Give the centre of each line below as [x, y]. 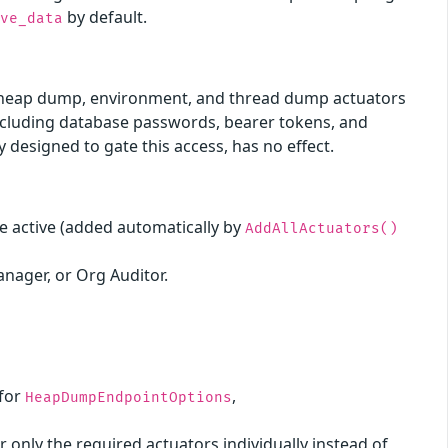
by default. [105, 16]
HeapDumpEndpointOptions [129, 397]
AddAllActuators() [322, 228]
